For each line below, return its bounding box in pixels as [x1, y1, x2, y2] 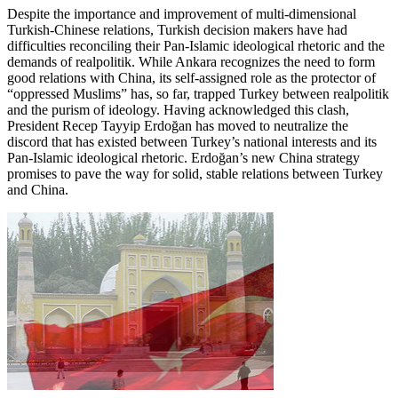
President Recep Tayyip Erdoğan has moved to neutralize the [7, 117, 348, 133]
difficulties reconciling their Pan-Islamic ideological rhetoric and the [7, 37, 385, 53]
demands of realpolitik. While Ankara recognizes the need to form [7, 53, 375, 69]
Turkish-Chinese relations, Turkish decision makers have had [7, 21, 347, 37]
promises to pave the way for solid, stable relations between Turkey [7, 165, 383, 181]
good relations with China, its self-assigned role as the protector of [7, 69, 376, 85]
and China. [7, 181, 68, 197]
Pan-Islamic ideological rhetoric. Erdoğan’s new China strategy [7, 149, 360, 165]
